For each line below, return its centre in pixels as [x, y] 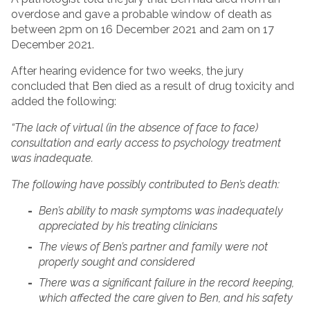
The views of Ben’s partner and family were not [153, 247]
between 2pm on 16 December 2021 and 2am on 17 [143, 30]
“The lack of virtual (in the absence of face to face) [135, 128]
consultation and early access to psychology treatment [146, 143]
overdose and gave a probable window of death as [142, 15]
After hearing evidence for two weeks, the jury [127, 71]
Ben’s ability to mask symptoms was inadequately [161, 211]
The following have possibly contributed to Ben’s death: [145, 185]
